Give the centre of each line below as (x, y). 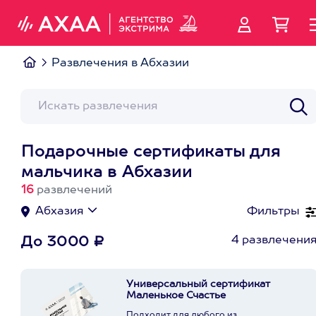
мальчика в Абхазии (107, 173)
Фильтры (273, 212)
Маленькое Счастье (176, 296)
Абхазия (60, 212)
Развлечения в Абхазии (120, 63)
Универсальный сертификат (198, 284)
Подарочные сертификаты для (151, 152)
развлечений (73, 190)
